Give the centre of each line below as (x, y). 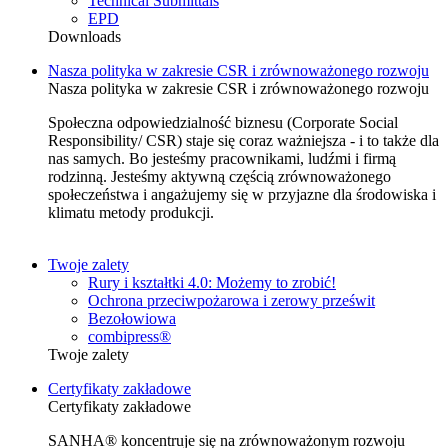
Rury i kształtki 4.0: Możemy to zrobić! (212, 283)
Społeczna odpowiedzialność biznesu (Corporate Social (223, 123)
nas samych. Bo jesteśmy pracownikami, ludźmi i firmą (222, 159)
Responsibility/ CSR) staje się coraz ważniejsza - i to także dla (243, 141)
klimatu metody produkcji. (131, 213)
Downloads (84, 37)
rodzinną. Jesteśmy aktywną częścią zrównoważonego (219, 177)
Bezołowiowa (132, 319)
